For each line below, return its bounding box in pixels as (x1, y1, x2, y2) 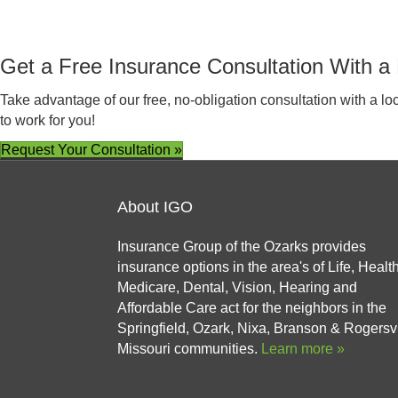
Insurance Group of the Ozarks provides (117, 239, 366, 254)
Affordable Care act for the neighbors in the (117, 300, 386, 315)
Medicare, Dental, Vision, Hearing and (117, 280, 357, 295)
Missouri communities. (117, 341, 261, 356)
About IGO (117, 198, 193, 216)
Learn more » (261, 341, 345, 356)
